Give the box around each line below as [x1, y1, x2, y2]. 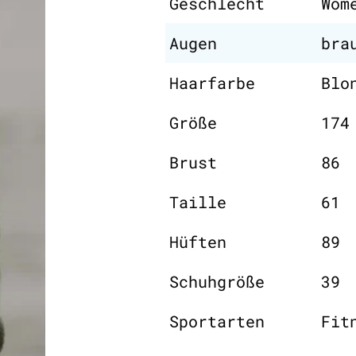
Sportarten [169, 310, 265, 331]
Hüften [169, 230, 226, 252]
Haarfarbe [169, 72, 255, 93]
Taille [169, 191, 226, 212]
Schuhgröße [169, 270, 265, 292]
